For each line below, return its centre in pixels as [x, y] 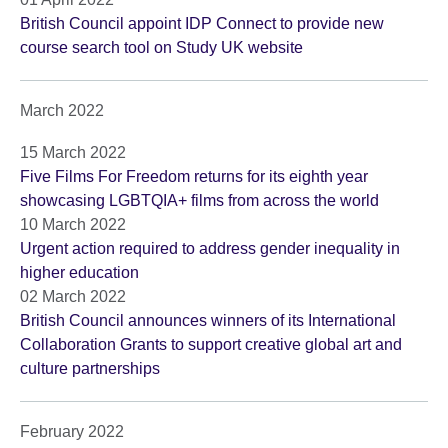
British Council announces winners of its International [208, 321]
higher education [79, 273]
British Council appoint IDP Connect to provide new [202, 24]
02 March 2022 [73, 297]
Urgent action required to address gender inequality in [210, 249]
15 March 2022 [73, 153]
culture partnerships [90, 369]
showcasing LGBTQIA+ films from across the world [199, 201]
